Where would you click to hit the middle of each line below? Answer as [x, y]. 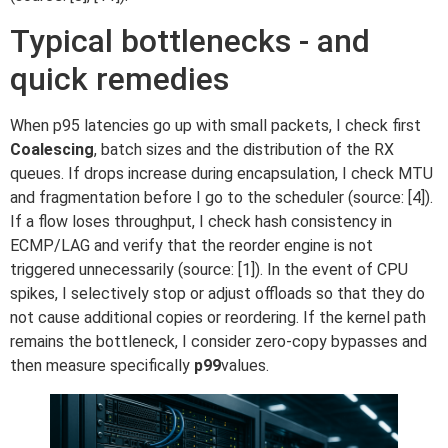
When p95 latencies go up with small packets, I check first [215, 125]
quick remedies [119, 78]
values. [245, 365]
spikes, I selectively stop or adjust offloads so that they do [217, 293]
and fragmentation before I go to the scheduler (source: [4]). [221, 197]
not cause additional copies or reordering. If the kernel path [218, 317]
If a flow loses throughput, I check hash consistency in [201, 221]
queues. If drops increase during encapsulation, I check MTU [221, 173]
